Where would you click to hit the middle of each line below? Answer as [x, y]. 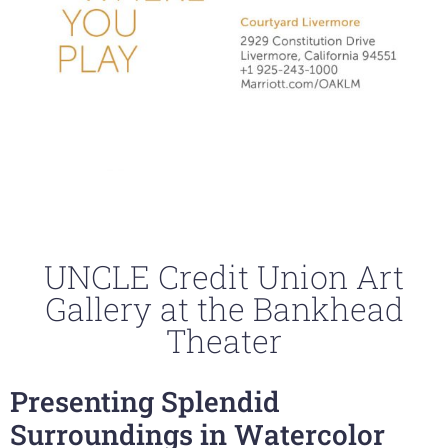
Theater [224, 340]
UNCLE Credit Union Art [224, 276]
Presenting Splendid [145, 401]
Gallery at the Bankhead [224, 308]
